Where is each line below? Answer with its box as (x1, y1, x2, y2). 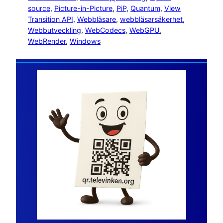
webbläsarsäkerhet (120, 14, 183, 23)
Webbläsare (77, 14, 116, 23)
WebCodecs (85, 25, 125, 34)
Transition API (28, 14, 73, 23)
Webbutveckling (28, 25, 81, 34)
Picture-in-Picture (54, 3, 112, 12)
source (28, 3, 50, 12)
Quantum (130, 3, 160, 12)
